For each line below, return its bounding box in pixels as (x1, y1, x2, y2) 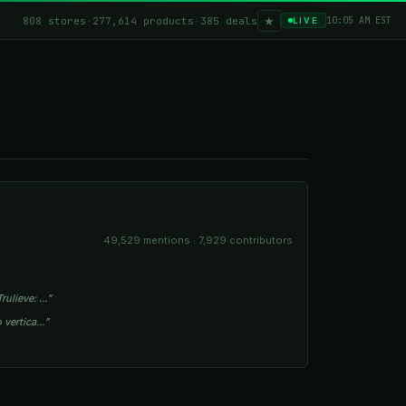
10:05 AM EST (326, 14, 391, 26)
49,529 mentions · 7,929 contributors (103, 234, 293, 246)
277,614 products (92, 14, 194, 27)
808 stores (23, 14, 86, 27)
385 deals (200, 14, 257, 27)
